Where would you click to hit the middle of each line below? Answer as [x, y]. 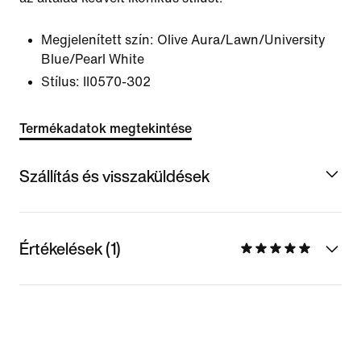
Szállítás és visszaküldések [114, 176]
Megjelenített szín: [98, 40]
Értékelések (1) [70, 248]
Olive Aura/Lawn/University [241, 40]
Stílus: [60, 82]
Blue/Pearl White [93, 59]
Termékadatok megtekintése [106, 129]
